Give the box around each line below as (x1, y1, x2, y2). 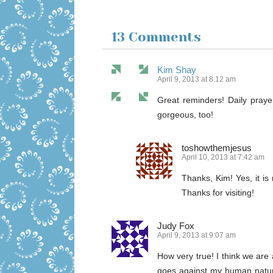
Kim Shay (157, 64, 196, 75)
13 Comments (112, 29, 201, 44)
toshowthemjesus (182, 142, 252, 153)
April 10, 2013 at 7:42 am (182, 152, 264, 161)
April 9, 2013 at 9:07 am (157, 230, 236, 239)
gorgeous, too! (157, 109, 213, 119)
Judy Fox (157, 220, 194, 231)
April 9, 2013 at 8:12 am (157, 74, 236, 83)
